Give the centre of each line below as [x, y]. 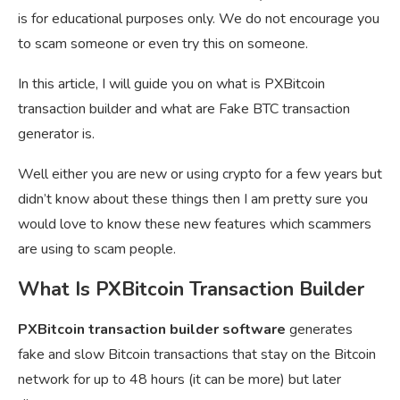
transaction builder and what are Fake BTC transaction [184, 108]
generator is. [56, 133]
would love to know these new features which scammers [195, 224]
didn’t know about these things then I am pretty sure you [193, 199]
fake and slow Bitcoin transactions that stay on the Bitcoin [197, 354]
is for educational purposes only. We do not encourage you [199, 18]
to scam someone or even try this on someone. [163, 43]
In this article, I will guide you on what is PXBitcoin [171, 83]
